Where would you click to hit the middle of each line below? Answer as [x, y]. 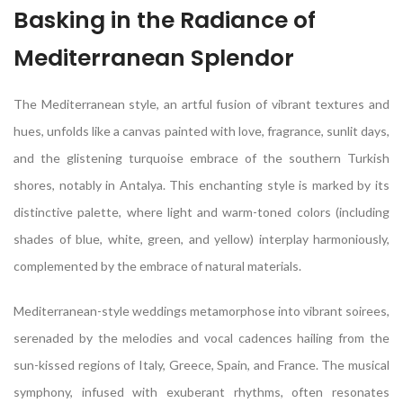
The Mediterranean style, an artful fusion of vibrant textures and [201, 104]
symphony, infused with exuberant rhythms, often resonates [201, 392]
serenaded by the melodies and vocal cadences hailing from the [201, 338]
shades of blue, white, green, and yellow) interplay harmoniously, [201, 239]
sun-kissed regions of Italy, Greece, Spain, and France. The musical [201, 365]
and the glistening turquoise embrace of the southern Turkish [201, 158]
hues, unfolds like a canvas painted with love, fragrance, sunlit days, [201, 131]
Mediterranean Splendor [154, 58]
